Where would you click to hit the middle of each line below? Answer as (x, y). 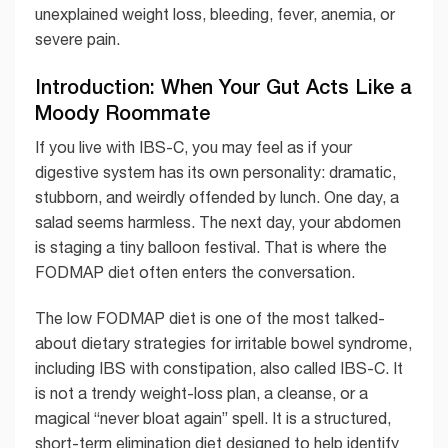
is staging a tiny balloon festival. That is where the (211, 246)
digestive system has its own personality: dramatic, (215, 171)
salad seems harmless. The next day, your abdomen (218, 221)
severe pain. (77, 38)
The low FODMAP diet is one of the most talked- (210, 317)
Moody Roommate (122, 111)
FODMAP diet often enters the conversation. (195, 271)
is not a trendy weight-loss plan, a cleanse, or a (201, 392)
